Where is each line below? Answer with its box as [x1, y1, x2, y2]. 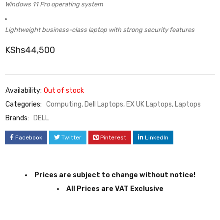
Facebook [15, 134, 42, 141]
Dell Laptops [84, 100, 123, 109]
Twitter [61, 134, 82, 141]
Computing [46, 100, 82, 109]
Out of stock [44, 86, 84, 95]
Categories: [5, 100, 42, 109]
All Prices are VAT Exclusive [66, 184, 164, 193]
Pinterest [100, 134, 126, 141]
